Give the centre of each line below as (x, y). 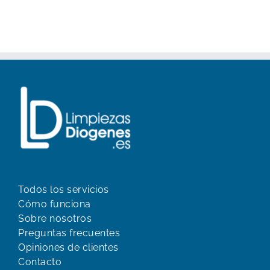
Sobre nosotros (55, 219)
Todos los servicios (64, 190)
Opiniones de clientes (68, 248)
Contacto (40, 262)
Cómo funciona (55, 204)
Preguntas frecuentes (69, 233)
